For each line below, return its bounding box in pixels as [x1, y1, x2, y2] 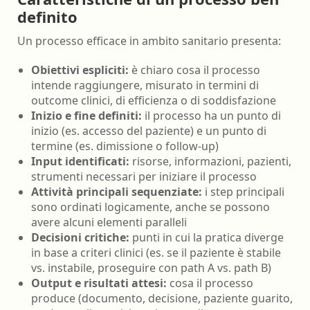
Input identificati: [31, 154, 129, 170]
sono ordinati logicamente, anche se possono [31, 199, 270, 215]
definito [17, 6, 77, 28]
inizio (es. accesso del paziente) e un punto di [31, 123, 266, 139]
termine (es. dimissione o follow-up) [31, 138, 219, 154]
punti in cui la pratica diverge [129, 230, 284, 246]
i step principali [202, 184, 284, 200]
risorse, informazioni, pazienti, [129, 154, 291, 170]
